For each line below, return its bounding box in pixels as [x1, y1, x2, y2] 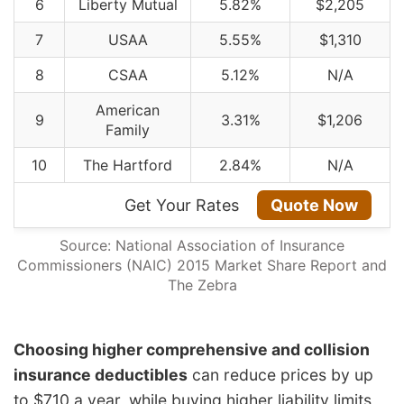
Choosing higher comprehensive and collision [14, 340, 370, 360]
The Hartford [83, 155, 172, 174]
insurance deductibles [14, 365, 188, 385]
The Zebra [167, 275, 237, 294]
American [96, 100, 160, 119]
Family [106, 120, 150, 139]
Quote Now [271, 195, 358, 215]
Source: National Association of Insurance [60, 235, 344, 254]
